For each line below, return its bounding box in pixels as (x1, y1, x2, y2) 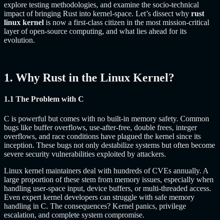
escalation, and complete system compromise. (4, 210, 144, 219)
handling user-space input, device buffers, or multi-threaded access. (4, 184, 211, 192)
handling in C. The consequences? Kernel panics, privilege (4, 201, 186, 210)
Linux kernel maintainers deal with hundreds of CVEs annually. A (4, 166, 208, 175)
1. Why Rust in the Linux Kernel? (4, 71, 174, 84)
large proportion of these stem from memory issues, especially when (4, 175, 214, 184)
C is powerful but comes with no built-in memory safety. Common (4, 114, 209, 123)
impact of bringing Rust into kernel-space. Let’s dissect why (4, 9, 191, 18)
